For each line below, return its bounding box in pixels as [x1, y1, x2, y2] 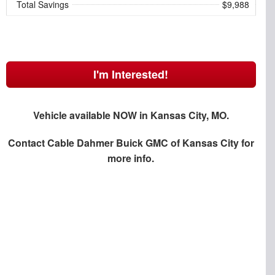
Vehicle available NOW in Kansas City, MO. [33, 108, 229, 123]
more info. [107, 151, 155, 166]
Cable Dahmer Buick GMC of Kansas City [47, 136, 239, 150]
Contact [7, 136, 47, 150]
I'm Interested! [93, 66, 169, 83]
